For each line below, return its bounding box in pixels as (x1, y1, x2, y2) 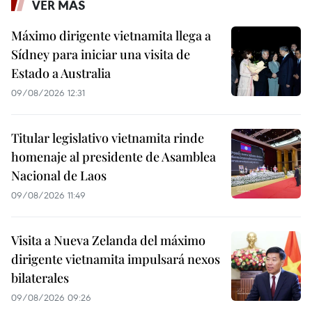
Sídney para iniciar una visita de (11, 46, 190, 63)
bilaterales (11, 270, 69, 287)
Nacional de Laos (11, 167, 107, 185)
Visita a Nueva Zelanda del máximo (11, 232, 205, 249)
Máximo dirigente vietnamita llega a (11, 27, 211, 45)
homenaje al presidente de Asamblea (11, 148, 216, 166)
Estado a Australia (11, 65, 111, 82)
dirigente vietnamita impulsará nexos (11, 251, 220, 268)
